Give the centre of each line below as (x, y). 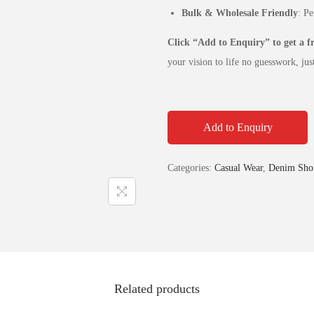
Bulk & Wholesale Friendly (240, 13)
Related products (157, 289)
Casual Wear (239, 168)
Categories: (191, 168)
